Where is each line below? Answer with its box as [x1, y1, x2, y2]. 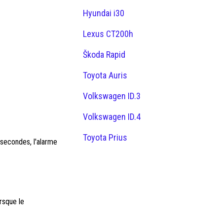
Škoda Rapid [83, 49, 125, 60]
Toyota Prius [83, 132, 127, 143]
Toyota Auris [83, 70, 127, 80]
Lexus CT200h [83, 29, 133, 39]
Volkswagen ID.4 [83, 111, 141, 122]
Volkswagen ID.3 [83, 91, 141, 101]
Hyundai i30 [83, 8, 124, 18]
